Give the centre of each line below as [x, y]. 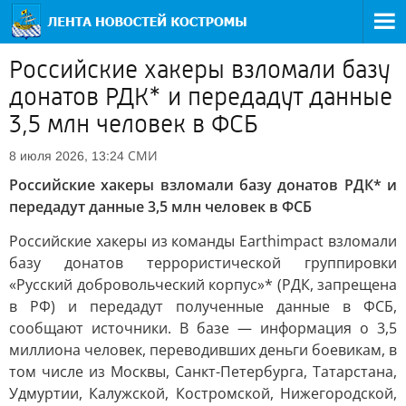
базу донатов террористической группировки [203, 263]
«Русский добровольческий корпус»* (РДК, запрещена [203, 285]
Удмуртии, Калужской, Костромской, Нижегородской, [203, 393]
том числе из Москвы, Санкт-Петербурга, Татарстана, [203, 372]
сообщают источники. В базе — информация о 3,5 [203, 328]
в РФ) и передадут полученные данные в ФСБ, [203, 306]
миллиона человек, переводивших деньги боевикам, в [203, 350]
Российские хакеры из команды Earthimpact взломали [203, 241]
